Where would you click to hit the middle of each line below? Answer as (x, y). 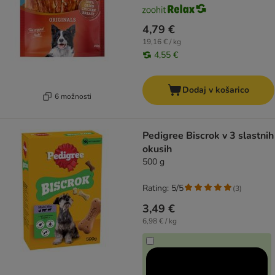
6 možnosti (73, 96)
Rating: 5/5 (163, 188)
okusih (157, 149)
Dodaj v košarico (216, 90)
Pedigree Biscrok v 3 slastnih (208, 136)
